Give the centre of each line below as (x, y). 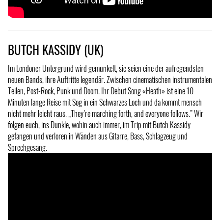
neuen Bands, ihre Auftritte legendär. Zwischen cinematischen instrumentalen (110, 80)
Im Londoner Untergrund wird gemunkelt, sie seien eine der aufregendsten (106, 69)
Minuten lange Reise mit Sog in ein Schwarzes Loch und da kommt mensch (105, 102)
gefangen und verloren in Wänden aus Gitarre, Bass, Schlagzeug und (98, 136)
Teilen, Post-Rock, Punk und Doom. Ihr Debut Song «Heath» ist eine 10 (101, 91)
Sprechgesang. (27, 148)
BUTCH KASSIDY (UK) (56, 49)
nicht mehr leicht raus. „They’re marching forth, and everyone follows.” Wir (106, 114)
